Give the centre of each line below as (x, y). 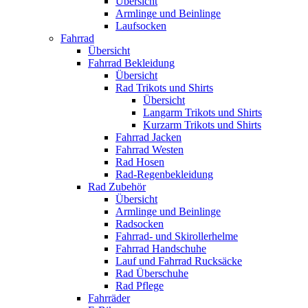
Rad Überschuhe (152, 273)
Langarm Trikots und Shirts (202, 112)
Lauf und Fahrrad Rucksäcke (179, 261)
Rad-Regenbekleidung (164, 174)
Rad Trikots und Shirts (164, 87)
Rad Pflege (140, 285)
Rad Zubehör (117, 186)
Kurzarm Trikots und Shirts (202, 124)
